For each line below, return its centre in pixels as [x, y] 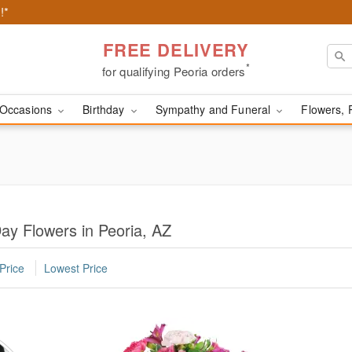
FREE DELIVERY [176, 49]
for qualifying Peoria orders [174, 71]
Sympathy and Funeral [214, 109]
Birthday [105, 109]
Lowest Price [76, 268]
